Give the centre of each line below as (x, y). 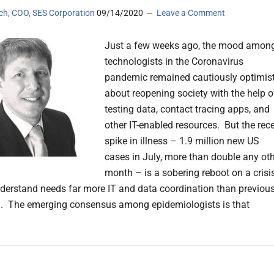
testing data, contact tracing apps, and (187, 109)
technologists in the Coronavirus (174, 62)
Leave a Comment (191, 13)
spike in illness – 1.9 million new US (182, 141)
